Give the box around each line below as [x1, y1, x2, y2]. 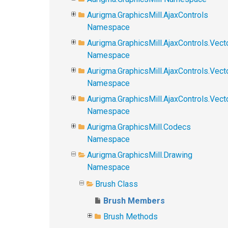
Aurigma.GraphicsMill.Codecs [87, 122, 191, 132]
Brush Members [103, 196, 165, 206]
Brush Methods [103, 212, 158, 221]
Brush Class [95, 179, 138, 189]
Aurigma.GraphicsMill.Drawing [87, 150, 192, 160]
